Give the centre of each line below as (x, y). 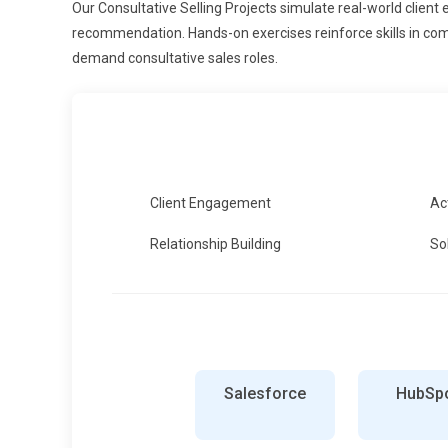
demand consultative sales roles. (175, 57)
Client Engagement (210, 202)
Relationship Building (215, 243)
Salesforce (264, 393)
